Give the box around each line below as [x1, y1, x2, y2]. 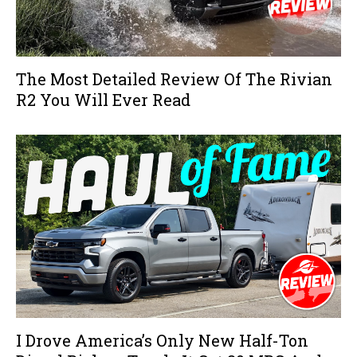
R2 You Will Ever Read [16, 88, 190, 110]
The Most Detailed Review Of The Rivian [16, 68, 332, 89]
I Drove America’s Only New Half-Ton [16, 329, 308, 351]
